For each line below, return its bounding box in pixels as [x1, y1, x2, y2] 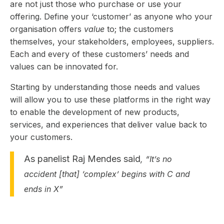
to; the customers [104, 23, 173, 34]
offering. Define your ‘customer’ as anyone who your [10, 11, 212, 21]
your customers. [10, 131, 75, 142]
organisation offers [10, 23, 84, 34]
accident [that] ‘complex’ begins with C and [24, 168, 190, 179]
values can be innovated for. [10, 61, 120, 71]
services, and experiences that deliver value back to [10, 119, 207, 129]
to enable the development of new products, [10, 106, 179, 117]
